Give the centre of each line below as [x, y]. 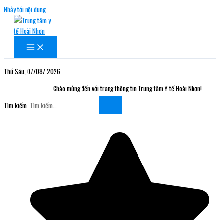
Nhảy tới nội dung [25, 9]
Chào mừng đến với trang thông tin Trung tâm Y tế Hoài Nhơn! [123, 89]
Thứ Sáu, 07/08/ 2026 [32, 71]
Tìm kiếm [15, 105]
